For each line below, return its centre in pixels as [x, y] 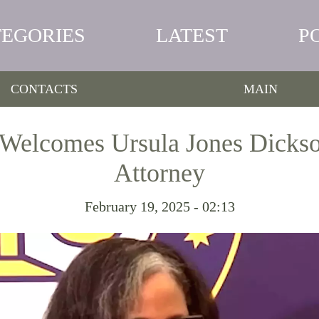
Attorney [159, 173]
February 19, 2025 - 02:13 [159, 206]
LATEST [192, 35]
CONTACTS [44, 89]
